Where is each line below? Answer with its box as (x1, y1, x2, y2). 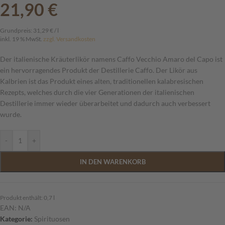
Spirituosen (34, 214, 70, 223)
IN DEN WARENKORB (79, 158, 146, 166)
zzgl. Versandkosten (43, 35, 95, 43)
